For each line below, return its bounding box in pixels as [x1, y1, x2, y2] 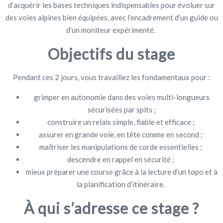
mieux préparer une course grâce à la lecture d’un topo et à [25, 167, 218, 176]
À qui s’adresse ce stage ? [24, 199, 199, 217]
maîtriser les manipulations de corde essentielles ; [39, 142, 204, 151]
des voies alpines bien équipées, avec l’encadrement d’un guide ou [5, 12, 218, 22]
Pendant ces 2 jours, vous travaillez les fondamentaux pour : [13, 72, 210, 82]
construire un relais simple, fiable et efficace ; [47, 117, 196, 126]
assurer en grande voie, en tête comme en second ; [39, 129, 204, 139]
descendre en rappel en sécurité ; [67, 154, 176, 164]
